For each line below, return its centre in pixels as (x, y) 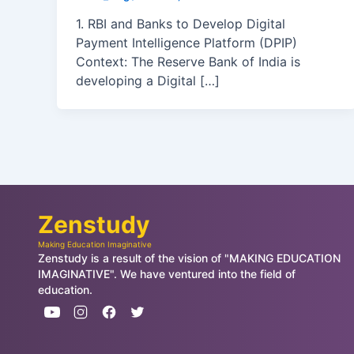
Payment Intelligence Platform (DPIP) (186, 43)
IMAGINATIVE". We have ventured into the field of (167, 274)
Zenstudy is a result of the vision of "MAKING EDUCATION (189, 258)
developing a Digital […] (148, 81)
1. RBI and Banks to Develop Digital (181, 24)
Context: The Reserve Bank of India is (188, 62)
